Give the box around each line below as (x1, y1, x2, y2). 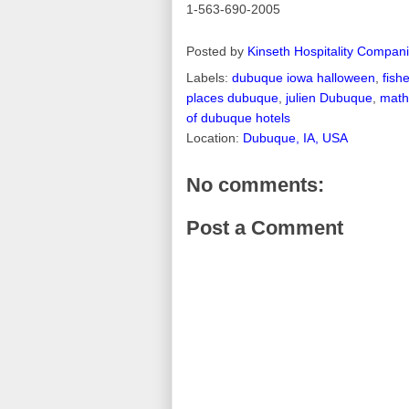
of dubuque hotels (186, 110, 290, 125)
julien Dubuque (286, 89, 372, 105)
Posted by (186, 43, 247, 58)
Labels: (186, 69, 232, 85)
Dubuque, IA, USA (243, 130, 348, 145)
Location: (186, 130, 243, 145)
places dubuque (186, 89, 278, 105)
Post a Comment (186, 215, 343, 239)
